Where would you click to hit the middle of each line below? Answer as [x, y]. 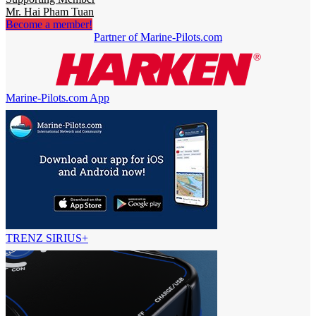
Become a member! [49, 25]
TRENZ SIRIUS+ [47, 238]
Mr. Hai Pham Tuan [50, 12]
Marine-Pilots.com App [57, 98]
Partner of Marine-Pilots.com [158, 37]
